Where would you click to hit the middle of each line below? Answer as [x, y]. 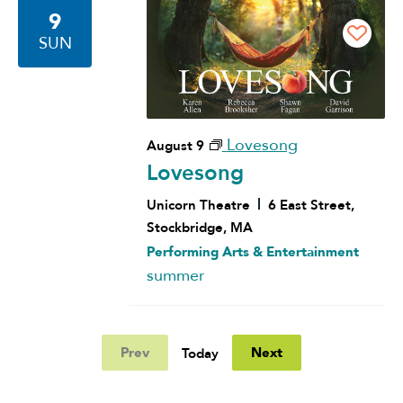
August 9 [175, 146]
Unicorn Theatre [200, 206]
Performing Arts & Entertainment [252, 252]
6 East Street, [311, 206]
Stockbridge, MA [199, 228]
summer [175, 276]
